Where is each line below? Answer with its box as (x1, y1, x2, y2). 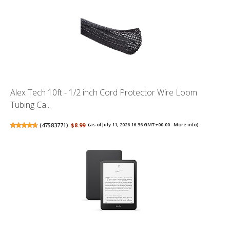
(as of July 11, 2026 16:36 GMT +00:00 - (88, 121, 174, 128)
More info (174, 121, 197, 128)
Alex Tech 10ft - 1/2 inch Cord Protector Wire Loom (10, 87, 197, 99)
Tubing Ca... (10, 99, 51, 111)
